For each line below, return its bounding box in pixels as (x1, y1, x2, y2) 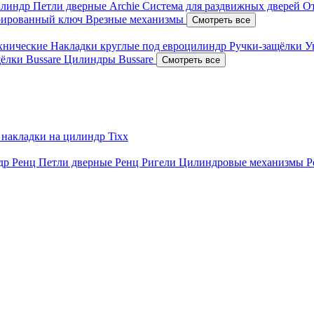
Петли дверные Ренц (39, 156, 142, 168)
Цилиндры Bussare (64, 53, 156, 65)
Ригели (142, 156, 179, 168)
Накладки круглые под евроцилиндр (50, 40, 229, 52)
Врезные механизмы (86, 13, 186, 25)
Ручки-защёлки (229, 40, 305, 52)
